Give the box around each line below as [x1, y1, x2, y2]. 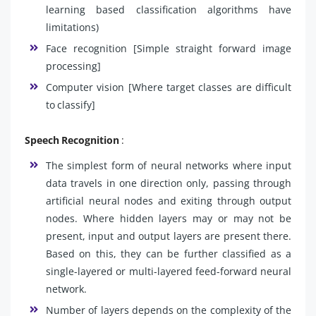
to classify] [46, 97, 95, 111]
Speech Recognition [25, 133, 119, 147]
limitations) [46, 20, 99, 34]
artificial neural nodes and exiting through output [46, 193, 291, 207]
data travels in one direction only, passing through [46, 176, 291, 190]
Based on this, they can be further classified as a [46, 246, 291, 260]
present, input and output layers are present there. [46, 229, 291, 243]
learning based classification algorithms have [46, 2, 291, 16]
